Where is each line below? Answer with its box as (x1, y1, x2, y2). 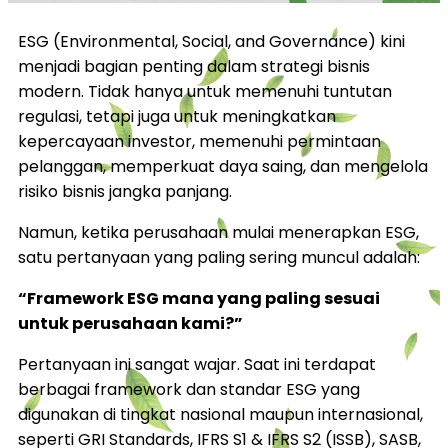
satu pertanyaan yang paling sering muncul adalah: (18, 245, 420, 269)
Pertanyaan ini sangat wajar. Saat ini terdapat (18, 352, 376, 376)
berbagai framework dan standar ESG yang (18, 377, 360, 401)
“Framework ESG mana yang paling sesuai (18, 286, 380, 310)
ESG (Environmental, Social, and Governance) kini (18, 29, 405, 53)
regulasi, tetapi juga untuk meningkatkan (18, 104, 336, 128)
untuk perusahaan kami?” (18, 311, 243, 335)
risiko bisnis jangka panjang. (18, 179, 232, 203)
